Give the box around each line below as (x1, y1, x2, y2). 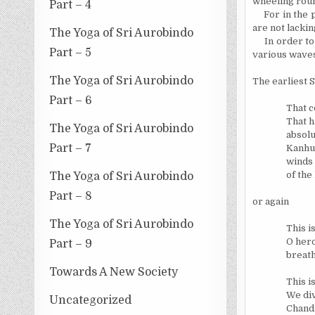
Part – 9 (49, 237, 93, 250)
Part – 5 (49, 46, 92, 59)
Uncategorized (49, 293, 132, 307)
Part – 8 (49, 189, 93, 202)
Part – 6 (49, 94, 93, 107)
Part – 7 (49, 141, 92, 155)
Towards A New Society (49, 265, 179, 278)
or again (252, 195, 289, 207)
